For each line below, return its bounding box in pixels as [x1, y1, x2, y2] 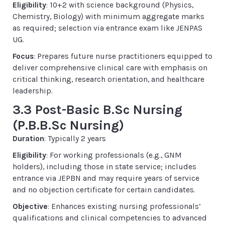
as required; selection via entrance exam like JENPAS [13, 24, 202, 33]
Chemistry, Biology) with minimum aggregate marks [13, 12, 204, 21]
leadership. [13, 86, 53, 95]
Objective [13, 202, 48, 211]
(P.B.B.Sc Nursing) [13, 118, 124, 133]
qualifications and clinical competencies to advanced [13, 213, 207, 222]
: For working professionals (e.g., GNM [46, 151, 182, 160]
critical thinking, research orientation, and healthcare [13, 75, 204, 84]
